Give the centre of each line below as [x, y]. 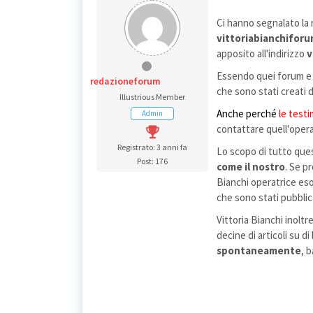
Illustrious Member [152, 97]
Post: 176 [152, 161]
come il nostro [251, 167]
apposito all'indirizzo [262, 53]
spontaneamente [259, 250]
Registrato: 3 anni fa [152, 147]
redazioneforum [125, 81]
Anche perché [247, 114]
